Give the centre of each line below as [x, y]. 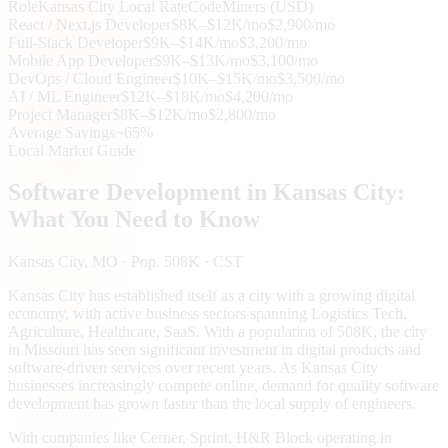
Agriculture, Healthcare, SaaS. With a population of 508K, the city [217, 332]
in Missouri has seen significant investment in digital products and [214, 350]
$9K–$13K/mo [202, 60]
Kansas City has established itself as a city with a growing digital [211, 296]
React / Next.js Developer [89, 24]
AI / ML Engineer [64, 96]
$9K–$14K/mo [191, 42]
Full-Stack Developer [75, 42]
